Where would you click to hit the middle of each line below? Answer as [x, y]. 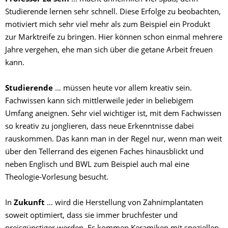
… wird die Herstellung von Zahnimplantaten [124, 204]
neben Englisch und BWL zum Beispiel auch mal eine [97, 165]
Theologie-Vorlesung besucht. [61, 178]
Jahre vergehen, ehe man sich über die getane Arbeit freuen [109, 51]
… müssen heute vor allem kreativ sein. [122, 89]
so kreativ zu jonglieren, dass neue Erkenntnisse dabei [99, 127]
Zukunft [29, 204]
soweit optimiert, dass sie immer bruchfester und [91, 216]
